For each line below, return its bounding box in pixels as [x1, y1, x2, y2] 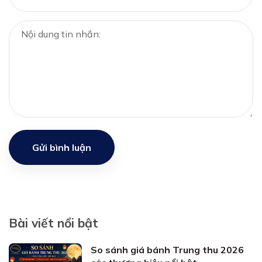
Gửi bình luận [32, 142, 91, 153]
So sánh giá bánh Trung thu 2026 [91, 244, 244, 256]
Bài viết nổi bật [9, 215, 98, 230]
